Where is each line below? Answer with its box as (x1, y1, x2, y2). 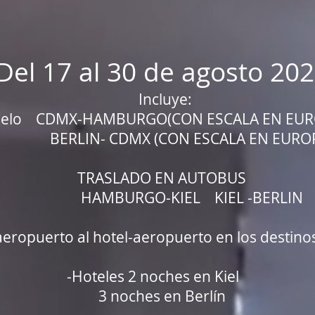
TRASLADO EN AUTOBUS (77, 168, 246, 188)
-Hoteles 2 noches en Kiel (67, 266, 257, 286)
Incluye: (131, 89, 192, 109)
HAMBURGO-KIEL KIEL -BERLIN (20, 188, 303, 207)
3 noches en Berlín (98, 286, 226, 306)
